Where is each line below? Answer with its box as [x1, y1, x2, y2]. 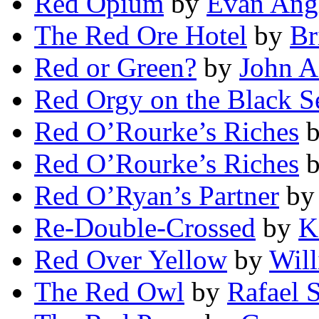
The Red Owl [34, 276, 184, 308]
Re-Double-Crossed [34, 212, 256, 244]
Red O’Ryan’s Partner [34, 180, 279, 211]
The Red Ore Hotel [34, 20, 247, 51]
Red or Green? [34, 52, 197, 83]
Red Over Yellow [34, 244, 227, 276]
